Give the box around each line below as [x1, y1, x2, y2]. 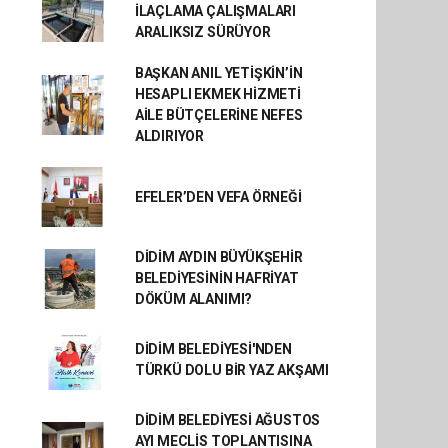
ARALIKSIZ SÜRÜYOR [134, 24, 271, 40]
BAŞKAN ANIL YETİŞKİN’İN [134, 65, 303, 81]
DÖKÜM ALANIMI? [134, 291, 253, 307]
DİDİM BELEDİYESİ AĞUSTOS [134, 412, 321, 428]
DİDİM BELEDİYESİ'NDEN [134, 341, 292, 357]
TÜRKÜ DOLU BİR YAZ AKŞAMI [134, 362, 330, 378]
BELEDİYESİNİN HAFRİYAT [134, 270, 299, 286]
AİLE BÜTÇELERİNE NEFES [134, 107, 303, 123]
